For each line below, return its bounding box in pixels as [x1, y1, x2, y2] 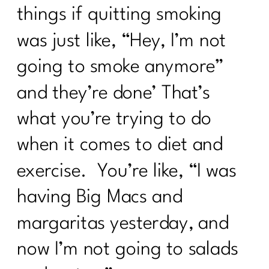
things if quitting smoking [17, 5, 222, 25]
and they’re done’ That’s [17, 83, 211, 103]
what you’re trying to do [17, 110, 211, 129]
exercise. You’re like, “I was [17, 162, 237, 181]
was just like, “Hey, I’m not [17, 32, 226, 50]
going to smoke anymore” [17, 58, 224, 77]
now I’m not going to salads [17, 240, 238, 259]
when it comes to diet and [17, 136, 223, 155]
